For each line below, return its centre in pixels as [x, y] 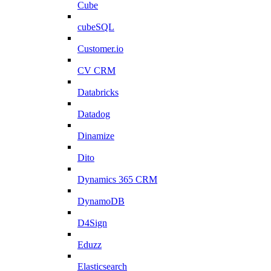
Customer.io [100, 49]
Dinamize [96, 136]
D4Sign [92, 223]
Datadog [94, 114]
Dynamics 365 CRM [117, 180]
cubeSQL [96, 27]
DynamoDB [101, 201]
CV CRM [96, 71]
